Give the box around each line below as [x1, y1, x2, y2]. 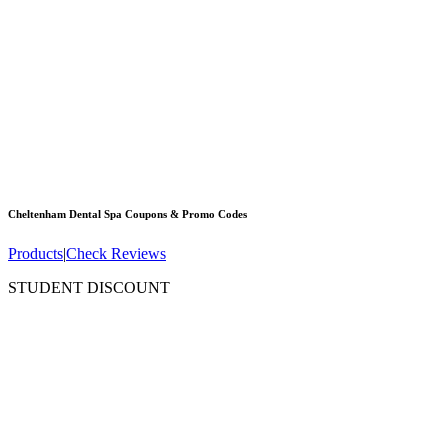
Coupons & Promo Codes [122, 208, 247, 221]
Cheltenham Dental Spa [8, 208, 122, 221]
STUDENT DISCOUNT [8, 279, 170, 297]
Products [8, 245, 63, 263]
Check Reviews [66, 245, 166, 263]
